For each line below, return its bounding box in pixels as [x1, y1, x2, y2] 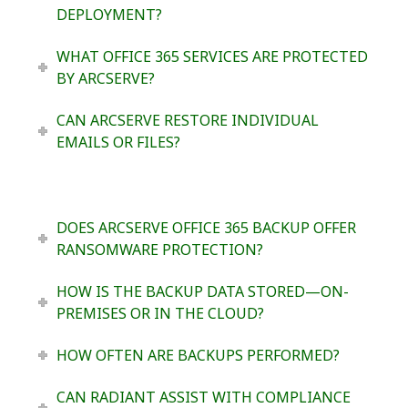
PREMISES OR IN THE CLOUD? [56, 303, 264, 324]
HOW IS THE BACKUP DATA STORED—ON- [56, 281, 349, 302]
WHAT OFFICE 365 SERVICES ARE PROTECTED [56, 46, 368, 67]
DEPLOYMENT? [56, 5, 162, 25]
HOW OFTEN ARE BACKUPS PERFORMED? [56, 345, 340, 366]
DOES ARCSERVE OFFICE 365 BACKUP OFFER [56, 218, 356, 239]
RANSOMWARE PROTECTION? [56, 240, 263, 260]
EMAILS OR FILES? [56, 132, 180, 153]
